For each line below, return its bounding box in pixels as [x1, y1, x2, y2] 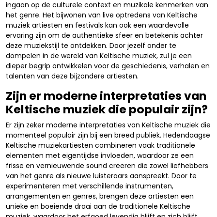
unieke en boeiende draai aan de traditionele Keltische [6, 201, 190, 211]
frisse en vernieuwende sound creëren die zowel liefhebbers [6, 161, 208, 170]
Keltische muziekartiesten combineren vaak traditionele [6, 140, 195, 150]
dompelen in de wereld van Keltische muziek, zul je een [6, 51, 192, 61]
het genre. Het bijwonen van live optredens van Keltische [6, 10, 198, 20]
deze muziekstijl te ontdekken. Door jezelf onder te [6, 41, 176, 50]
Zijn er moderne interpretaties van [6, 88, 206, 104]
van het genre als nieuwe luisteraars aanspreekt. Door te [6, 171, 197, 181]
